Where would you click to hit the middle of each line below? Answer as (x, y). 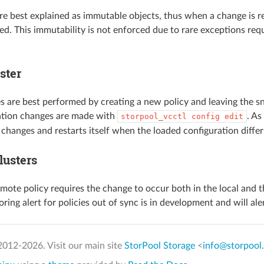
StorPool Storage (159, 245)
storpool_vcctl (154, 116)
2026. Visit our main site (73, 245)
